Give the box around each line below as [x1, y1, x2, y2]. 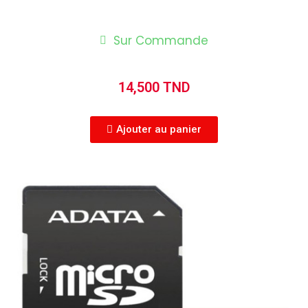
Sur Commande [113, 32, 208, 49]
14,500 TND [118, 79, 190, 96]
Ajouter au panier [116, 123, 201, 135]
